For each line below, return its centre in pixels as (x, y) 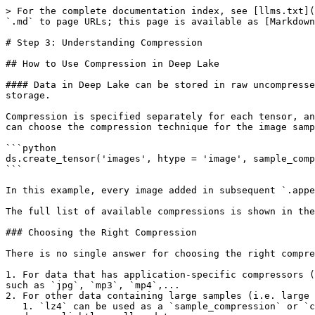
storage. (28, 95)
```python (31, 148)
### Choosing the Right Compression (101, 232)
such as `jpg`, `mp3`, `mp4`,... (93, 285)
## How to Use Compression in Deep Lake (112, 64)
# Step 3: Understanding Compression (104, 43)
